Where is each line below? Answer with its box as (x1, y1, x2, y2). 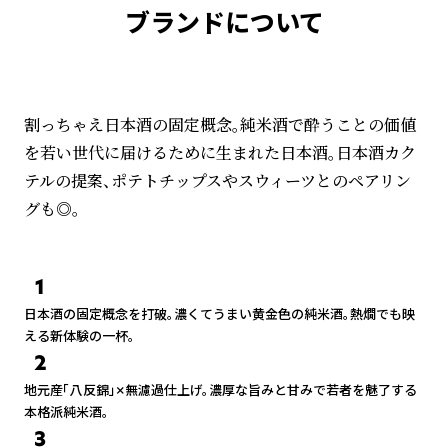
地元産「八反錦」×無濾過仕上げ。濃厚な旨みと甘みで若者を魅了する (24, 381, 417, 400)
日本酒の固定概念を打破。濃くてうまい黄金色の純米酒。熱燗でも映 (24, 305, 415, 324)
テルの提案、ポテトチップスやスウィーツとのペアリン (24, 169, 411, 193)
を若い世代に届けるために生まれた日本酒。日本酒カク (24, 141, 416, 165)
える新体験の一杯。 (24, 327, 135, 346)
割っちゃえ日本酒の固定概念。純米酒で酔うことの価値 (24, 113, 416, 137)
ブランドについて (124, 6, 324, 41)
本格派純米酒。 (24, 403, 109, 422)
